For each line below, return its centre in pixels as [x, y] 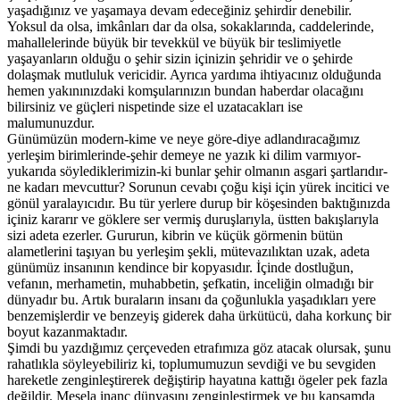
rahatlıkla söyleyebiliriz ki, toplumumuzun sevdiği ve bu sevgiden [192, 364]
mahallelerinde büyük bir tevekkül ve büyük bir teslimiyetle [174, 43]
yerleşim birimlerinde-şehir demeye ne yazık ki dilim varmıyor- [184, 155]
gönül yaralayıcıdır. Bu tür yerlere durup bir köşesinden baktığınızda [199, 204]
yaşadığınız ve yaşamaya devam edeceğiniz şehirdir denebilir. [179, 11]
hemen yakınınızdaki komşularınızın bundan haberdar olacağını [185, 91]
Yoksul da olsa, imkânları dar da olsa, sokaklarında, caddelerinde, [191, 27]
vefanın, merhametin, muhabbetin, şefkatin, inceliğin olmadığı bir [190, 284]
